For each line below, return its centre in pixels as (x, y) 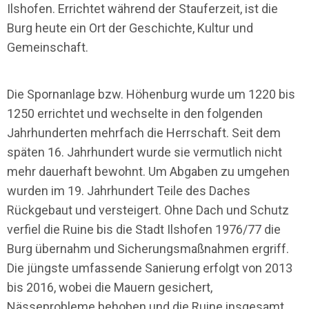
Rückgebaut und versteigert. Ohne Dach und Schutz (148, 210)
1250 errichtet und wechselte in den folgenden (135, 113)
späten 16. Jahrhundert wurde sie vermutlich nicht (144, 152)
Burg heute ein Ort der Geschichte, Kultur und (130, 28)
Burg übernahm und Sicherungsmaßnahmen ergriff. (148, 248)
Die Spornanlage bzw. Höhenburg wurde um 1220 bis (151, 94)
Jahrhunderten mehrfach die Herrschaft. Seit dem (144, 132)
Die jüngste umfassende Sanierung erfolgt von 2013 (150, 268)
